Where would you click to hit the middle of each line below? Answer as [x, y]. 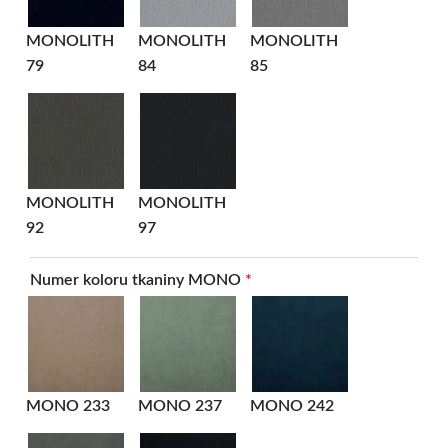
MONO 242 [292, 405]
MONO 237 [180, 405]
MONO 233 [68, 405]
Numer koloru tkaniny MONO [137, 279]
